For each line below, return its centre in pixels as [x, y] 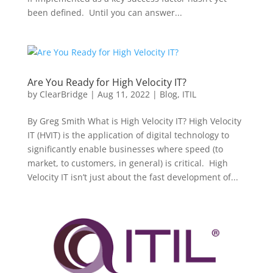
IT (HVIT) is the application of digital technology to [128, 135]
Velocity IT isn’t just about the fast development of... [133, 177]
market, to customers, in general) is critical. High [127, 163]
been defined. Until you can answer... [105, 12]
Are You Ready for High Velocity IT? [107, 82]
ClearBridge [63, 94]
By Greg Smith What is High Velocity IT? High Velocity [134, 121]
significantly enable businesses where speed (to [125, 149]
